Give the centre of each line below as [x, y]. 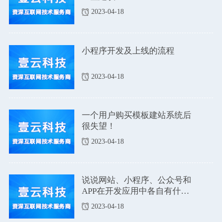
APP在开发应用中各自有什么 [135, 191]
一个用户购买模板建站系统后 [136, 115]
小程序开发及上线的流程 [128, 50]
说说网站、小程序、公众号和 [136, 180]
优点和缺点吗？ [111, 202]
